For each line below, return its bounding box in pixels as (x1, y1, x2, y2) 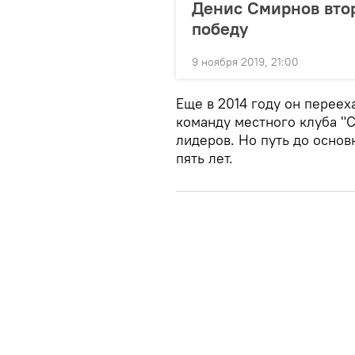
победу (192, 17, 248, 40)
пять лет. (176, 148, 233, 167)
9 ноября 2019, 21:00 (192, 54, 299, 69)
